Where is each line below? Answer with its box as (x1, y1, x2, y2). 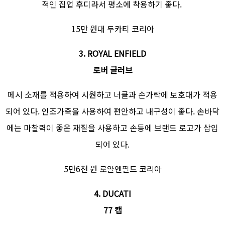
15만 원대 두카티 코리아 (71, 23, 154, 35)
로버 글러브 (92, 64, 133, 76)
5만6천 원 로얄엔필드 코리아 (63, 163, 162, 175)
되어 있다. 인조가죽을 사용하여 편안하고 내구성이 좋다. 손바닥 (6, 105, 219, 118)
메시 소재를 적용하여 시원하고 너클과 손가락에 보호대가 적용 (8, 88, 217, 101)
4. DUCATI (94, 187, 131, 200)
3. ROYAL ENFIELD (79, 47, 146, 60)
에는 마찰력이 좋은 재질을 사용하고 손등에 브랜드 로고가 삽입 (7, 122, 218, 134)
